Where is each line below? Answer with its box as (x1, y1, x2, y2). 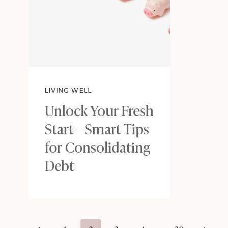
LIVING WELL (45, 87, 93, 95)
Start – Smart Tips (45, 118, 149, 139)
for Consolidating (45, 136, 150, 157)
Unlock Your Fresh (45, 99, 154, 121)
